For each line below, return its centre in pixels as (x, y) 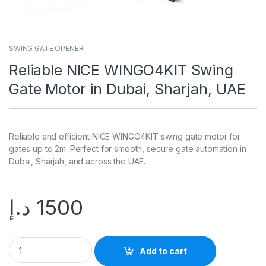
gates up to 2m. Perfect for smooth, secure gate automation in (128, 148)
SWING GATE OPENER (46, 48)
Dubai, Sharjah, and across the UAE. (77, 161)
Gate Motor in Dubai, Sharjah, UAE (127, 89)
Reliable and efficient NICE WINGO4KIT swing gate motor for (125, 136)
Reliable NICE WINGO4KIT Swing (121, 70)
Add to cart (164, 251)
